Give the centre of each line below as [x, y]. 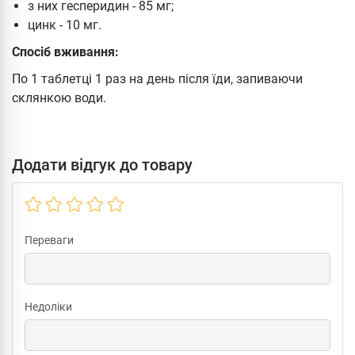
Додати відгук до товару [102, 164]
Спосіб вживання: [65, 52]
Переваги [49, 240]
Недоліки [48, 306]
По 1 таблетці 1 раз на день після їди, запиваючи [157, 78]
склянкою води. [59, 97]
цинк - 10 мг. [65, 25]
